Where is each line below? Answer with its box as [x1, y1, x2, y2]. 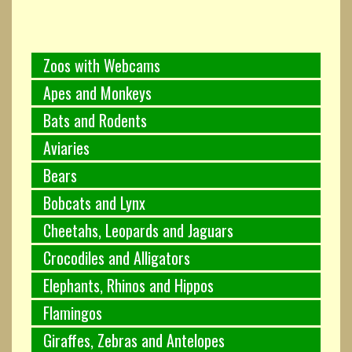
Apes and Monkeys [43, 80, 152, 104]
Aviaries [43, 135, 90, 159]
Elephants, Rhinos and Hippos [43, 273, 214, 297]
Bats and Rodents [43, 108, 147, 132]
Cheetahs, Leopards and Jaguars [43, 218, 233, 242]
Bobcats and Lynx [43, 190, 145, 214]
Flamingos [43, 300, 102, 324]
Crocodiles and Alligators [43, 245, 190, 269]
